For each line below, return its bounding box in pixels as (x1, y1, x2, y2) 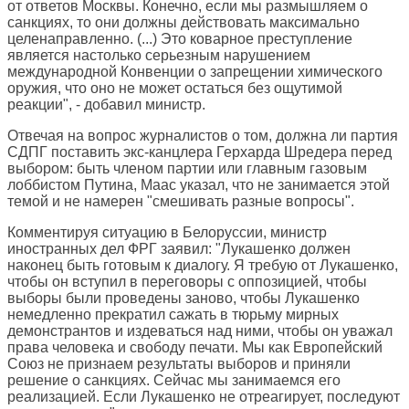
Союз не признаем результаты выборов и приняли (7, 356, 351, 372)
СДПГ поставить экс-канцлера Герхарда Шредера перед (7, 144, 392, 161)
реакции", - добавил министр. (7, 97, 205, 113)
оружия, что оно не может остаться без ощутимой (7, 80, 342, 97)
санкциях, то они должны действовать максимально (7, 15, 360, 31)
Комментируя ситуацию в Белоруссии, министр (7, 225, 327, 241)
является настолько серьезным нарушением (7, 47, 310, 64)
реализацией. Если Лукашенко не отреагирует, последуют (7, 389, 400, 405)
